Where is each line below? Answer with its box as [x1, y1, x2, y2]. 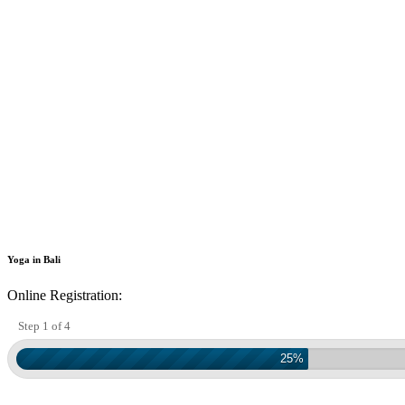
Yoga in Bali [7, 253, 61, 265]
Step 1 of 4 [18, 318, 71, 333]
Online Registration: [7, 287, 122, 303]
